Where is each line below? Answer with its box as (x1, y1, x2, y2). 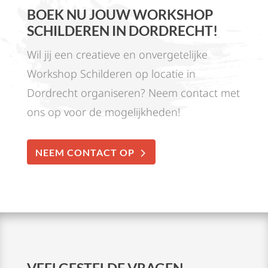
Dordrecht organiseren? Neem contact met (26, 85, 240, 100)
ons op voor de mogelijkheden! (26, 104, 180, 119)
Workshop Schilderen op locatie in (26, 66, 196, 81)
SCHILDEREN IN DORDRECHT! (26, 22, 218, 39)
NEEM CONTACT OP (35, 146, 135, 158)
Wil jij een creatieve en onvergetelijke (26, 47, 208, 62)
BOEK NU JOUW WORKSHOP (26, 5, 213, 23)
